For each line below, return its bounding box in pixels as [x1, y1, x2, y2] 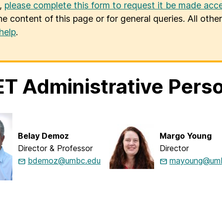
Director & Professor [18, 143, 93, 154]
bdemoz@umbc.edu [28, 156, 101, 166]
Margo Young [160, 131, 212, 141]
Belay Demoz [18, 131, 69, 141]
